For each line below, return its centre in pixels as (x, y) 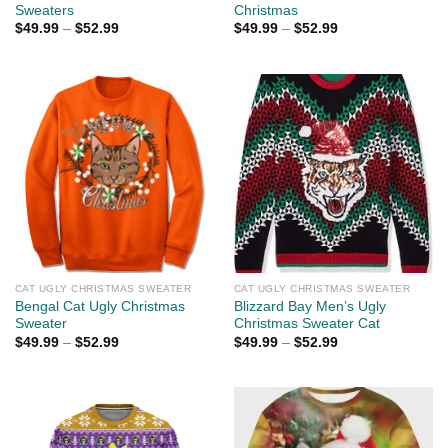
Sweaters (44, 10)
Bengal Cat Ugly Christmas (99, 307)
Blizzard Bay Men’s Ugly (309, 307)
